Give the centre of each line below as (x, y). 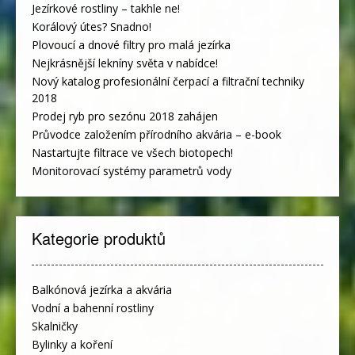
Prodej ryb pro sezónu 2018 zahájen (125, 116)
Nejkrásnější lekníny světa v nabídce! (125, 63)
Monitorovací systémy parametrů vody (132, 170)
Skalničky (55, 326)
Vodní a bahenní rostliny (93, 307)
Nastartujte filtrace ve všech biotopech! (132, 152)
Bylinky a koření (72, 344)
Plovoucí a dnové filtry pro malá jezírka (131, 44)
